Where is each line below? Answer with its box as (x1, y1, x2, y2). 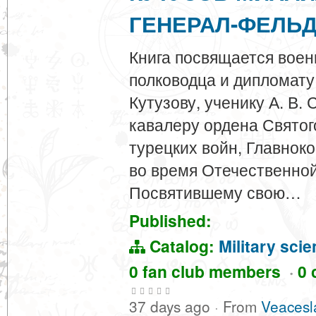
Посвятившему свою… (129, 181, 301, 203)
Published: (129, 209, 212, 232)
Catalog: (145, 234, 219, 257)
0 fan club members (129, 260, 289, 283)
